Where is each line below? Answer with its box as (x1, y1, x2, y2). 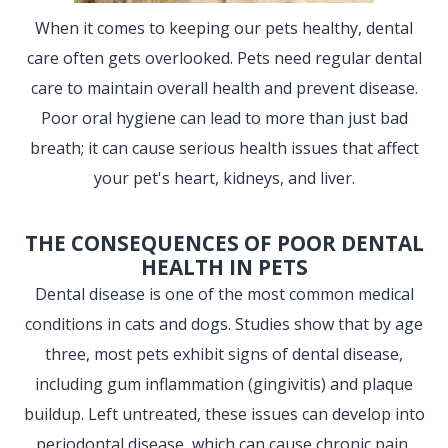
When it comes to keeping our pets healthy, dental (35, 17, 413, 40)
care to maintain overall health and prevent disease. (30, 77, 418, 100)
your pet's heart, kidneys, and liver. (93, 167, 355, 190)
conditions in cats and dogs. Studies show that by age (25, 313, 423, 336)
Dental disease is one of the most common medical (34, 283, 414, 306)
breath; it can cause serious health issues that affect (29, 137, 419, 160)
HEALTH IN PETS (140, 253, 308, 282)
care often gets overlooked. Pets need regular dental (26, 47, 422, 70)
